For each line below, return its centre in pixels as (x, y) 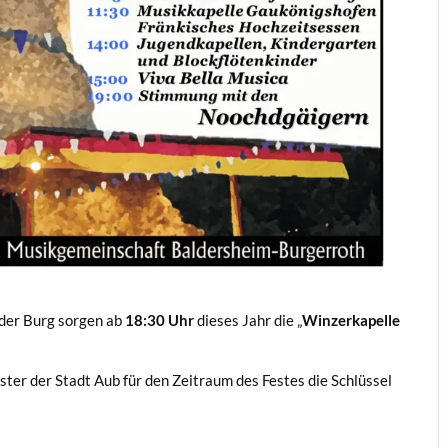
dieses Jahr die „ (248, 320)
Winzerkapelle (351, 320)
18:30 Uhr (160, 320)
